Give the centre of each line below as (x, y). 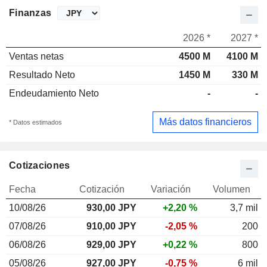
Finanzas (30, 13)
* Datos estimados (35, 122)
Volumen (231, 189)
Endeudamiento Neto (54, 94)
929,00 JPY (111, 244)
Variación (170, 189)
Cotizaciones (40, 165)
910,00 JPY (111, 226)
